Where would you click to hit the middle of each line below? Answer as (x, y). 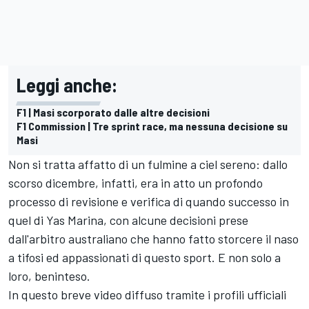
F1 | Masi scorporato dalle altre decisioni (113, 112)
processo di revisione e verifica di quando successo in (149, 201)
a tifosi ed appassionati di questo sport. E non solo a (144, 257)
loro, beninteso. (49, 276)
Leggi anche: (67, 84)
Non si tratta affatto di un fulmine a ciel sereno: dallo (148, 164)
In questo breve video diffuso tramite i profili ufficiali (147, 294)
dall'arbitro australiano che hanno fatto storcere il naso (153, 238)
